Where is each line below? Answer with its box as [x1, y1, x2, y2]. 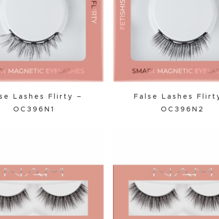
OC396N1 [13, 106, 55, 113]
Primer [106, 17, 128, 24]
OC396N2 [161, 106, 205, 113]
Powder [106, 1, 133, 8]
